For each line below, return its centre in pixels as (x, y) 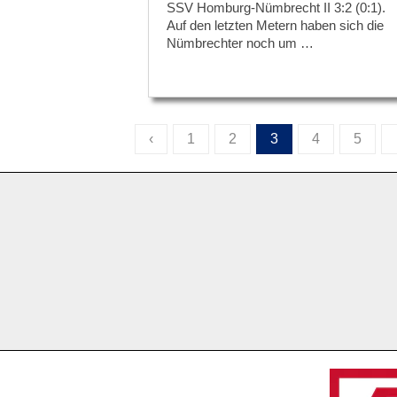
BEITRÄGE (177, 193)
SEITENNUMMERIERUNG (237, 151)
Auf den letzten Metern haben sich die (275, 25)
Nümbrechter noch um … (240, 43)
